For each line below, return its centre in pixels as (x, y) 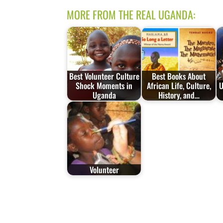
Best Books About (179, 76)
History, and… (179, 95)
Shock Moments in (104, 85)
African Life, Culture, (179, 85)
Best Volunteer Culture (104, 76)
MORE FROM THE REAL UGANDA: (131, 15)
